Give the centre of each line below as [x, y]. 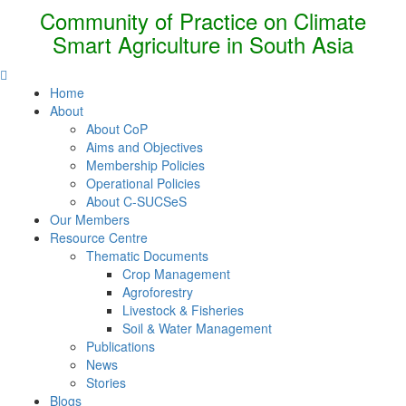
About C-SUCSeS [136, 201]
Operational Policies [143, 183]
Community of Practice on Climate [203, 20]
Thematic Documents [147, 256]
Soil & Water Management [197, 328]
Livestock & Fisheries [183, 310]
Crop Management [176, 274]
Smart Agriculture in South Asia [203, 44]
